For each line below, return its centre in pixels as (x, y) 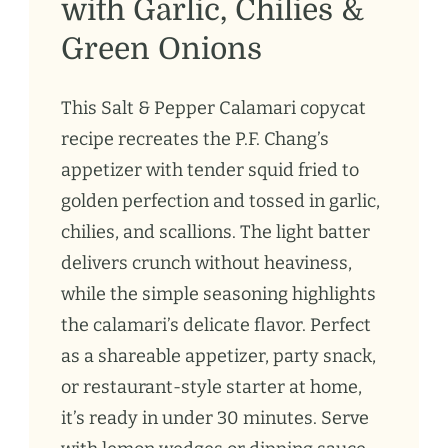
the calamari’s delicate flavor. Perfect (216, 325)
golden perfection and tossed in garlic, (220, 201)
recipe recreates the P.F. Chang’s (195, 139)
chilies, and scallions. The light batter (215, 232)
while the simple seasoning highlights (218, 294)
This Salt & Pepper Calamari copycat (213, 108)
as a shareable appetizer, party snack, (218, 356)
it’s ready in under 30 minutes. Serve (215, 418)
